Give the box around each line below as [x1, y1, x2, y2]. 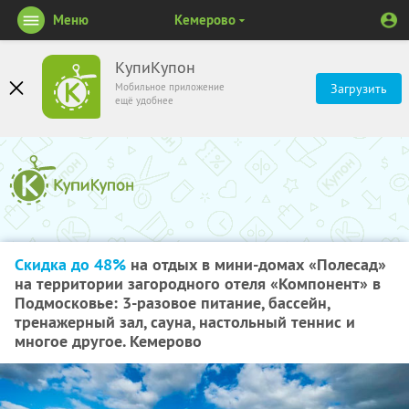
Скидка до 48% [15, 254, 126, 275]
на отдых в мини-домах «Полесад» [126, 254, 386, 275]
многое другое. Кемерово [15, 330, 202, 351]
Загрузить [330, 80, 387, 97]
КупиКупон [115, 58, 195, 78]
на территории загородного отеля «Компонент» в [15, 273, 381, 294]
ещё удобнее [115, 94, 173, 107]
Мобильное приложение [115, 80, 225, 93]
